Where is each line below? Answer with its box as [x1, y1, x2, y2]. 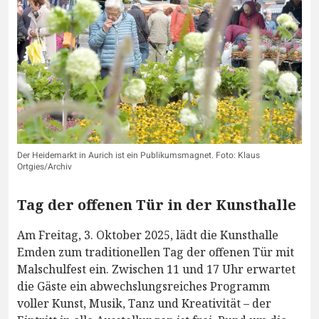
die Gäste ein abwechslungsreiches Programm [17, 278, 270, 295]
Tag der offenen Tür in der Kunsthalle [17, 195, 296, 215]
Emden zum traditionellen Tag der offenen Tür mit [17, 244, 294, 261]
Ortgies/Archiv [17, 160, 72, 174]
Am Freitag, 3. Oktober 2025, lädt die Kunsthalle [17, 227, 278, 244]
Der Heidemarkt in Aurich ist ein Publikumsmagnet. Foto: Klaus [17, 149, 260, 162]
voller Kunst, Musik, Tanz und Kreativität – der [17, 296, 271, 312]
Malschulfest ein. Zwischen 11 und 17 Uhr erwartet [17, 261, 296, 278]
